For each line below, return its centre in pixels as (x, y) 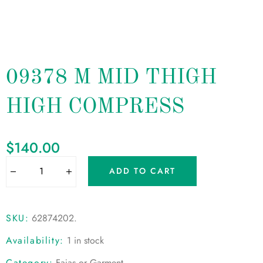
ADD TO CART (143, 171)
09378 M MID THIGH (111, 78)
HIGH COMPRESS (95, 107)
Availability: (35, 240)
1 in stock (85, 240)
